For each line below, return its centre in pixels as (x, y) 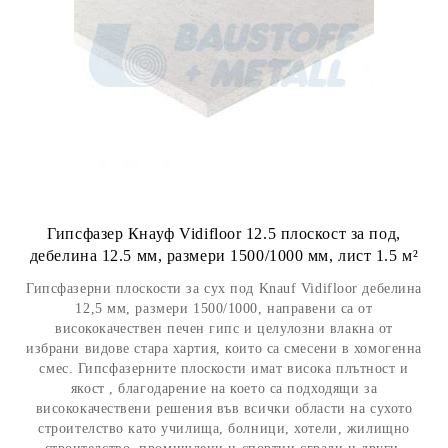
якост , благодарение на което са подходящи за (224, 388)
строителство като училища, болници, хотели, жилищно (224, 428)
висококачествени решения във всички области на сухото (224, 408)
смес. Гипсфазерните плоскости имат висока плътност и (224, 368)
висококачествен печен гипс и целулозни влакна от (224, 328)
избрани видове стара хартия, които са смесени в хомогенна (224, 348)
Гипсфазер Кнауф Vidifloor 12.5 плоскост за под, (224, 233)
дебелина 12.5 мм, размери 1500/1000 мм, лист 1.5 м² (224, 255)
